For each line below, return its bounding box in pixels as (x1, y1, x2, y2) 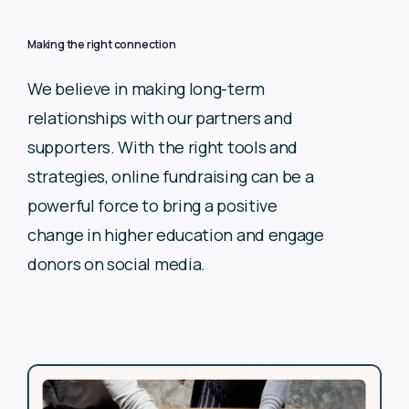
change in (27, 224, 104, 246)
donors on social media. (27, 253, 206, 276)
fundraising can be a (163, 165, 314, 188)
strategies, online (27, 165, 163, 188)
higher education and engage (104, 224, 324, 246)
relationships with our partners (27, 107, 265, 130)
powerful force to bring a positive (27, 194, 278, 217)
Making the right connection (27, 37, 176, 53)
